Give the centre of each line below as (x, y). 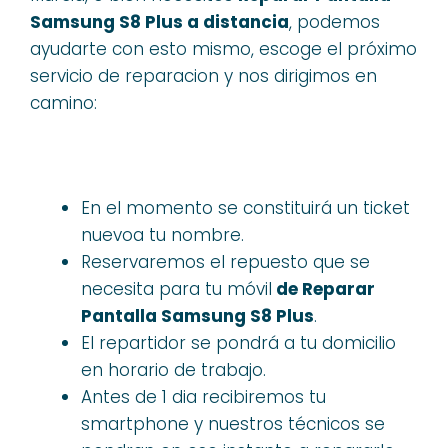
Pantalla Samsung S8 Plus (197, 315)
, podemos (334, 21)
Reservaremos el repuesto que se (225, 261)
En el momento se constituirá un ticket (245, 207)
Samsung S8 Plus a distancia (159, 21)
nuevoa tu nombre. (162, 234)
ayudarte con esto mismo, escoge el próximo (223, 48)
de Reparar (323, 288)
